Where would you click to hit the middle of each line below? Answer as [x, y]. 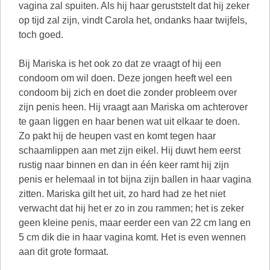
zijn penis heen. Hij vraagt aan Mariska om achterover [133, 107]
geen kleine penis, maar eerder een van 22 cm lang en [135, 223]
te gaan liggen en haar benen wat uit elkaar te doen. [129, 121]
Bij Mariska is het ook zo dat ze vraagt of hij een [120, 64]
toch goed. [41, 35]
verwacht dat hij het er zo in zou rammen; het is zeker [131, 208]
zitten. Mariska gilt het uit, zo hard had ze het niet [122, 194]
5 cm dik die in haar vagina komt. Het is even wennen [132, 237]
